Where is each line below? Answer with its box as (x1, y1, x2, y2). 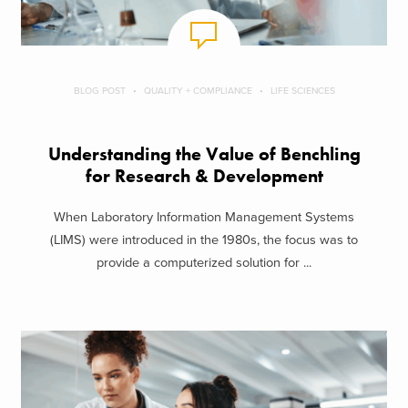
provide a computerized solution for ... (97, 254, 311, 270)
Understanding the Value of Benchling (47, 143, 361, 167)
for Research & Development (85, 165, 323, 189)
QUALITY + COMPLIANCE (143, 85, 252, 97)
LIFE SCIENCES (270, 85, 335, 97)
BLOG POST (73, 85, 126, 97)
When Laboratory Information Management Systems (54, 209, 354, 225)
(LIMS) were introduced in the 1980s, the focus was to (50, 231, 358, 248)
